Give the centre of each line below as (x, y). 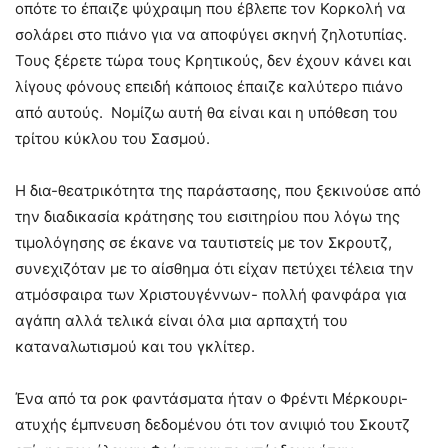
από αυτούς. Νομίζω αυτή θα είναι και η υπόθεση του (206, 112)
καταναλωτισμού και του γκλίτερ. (135, 346)
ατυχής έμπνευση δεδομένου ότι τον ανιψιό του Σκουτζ (212, 424)
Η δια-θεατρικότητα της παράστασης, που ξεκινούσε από (218, 190)
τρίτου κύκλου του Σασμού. (112, 138)
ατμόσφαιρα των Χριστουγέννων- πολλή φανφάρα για (211, 294)
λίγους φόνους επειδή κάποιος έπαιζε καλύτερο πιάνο (209, 86)
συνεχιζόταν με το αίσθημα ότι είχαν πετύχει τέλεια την (214, 268)
